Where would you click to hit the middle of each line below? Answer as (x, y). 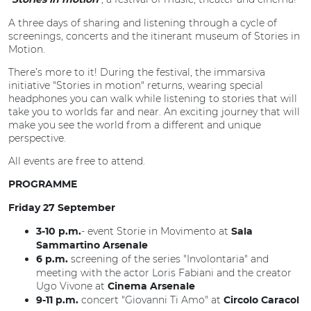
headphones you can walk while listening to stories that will (153, 99)
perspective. (37, 138)
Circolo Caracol (261, 301)
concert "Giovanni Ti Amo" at (151, 300)
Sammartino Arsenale (92, 246)
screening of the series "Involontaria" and (168, 259)
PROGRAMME (43, 185)
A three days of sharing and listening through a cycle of (143, 23)
